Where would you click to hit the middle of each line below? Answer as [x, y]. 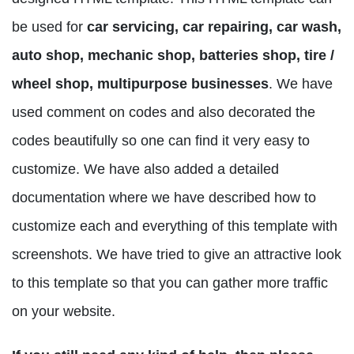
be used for [49, 26]
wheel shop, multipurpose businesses [140, 83]
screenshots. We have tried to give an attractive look [177, 254]
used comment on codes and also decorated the [164, 112]
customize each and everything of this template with [175, 226]
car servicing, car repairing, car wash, [214, 26]
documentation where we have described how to [164, 197]
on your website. [64, 311]
